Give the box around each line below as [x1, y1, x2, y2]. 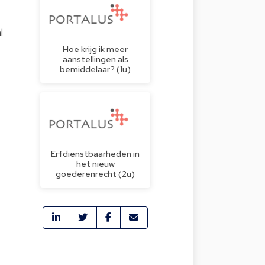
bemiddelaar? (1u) [60, 63, 131, 75]
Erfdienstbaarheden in [51, 147, 140, 159]
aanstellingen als [62, 53, 128, 64]
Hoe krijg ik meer [63, 43, 128, 54]
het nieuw [76, 157, 115, 169]
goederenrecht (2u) [56, 167, 135, 179]
